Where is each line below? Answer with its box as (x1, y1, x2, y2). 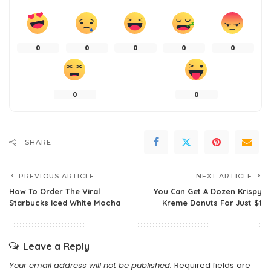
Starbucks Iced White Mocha (9, 198, 120, 208)
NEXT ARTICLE (195, 172, 252, 181)
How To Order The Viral (9, 186, 100, 197)
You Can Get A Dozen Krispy (154, 186, 262, 197)
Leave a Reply (23, 240, 90, 253)
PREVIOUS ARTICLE (19, 172, 95, 181)
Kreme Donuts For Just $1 (162, 198, 262, 208)
